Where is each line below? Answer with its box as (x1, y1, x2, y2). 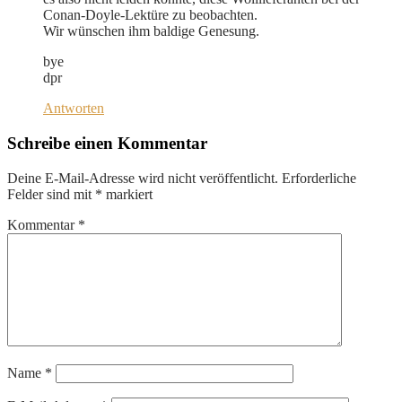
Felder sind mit (7, 186, 95, 202)
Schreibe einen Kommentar (7, 133, 207, 153)
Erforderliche (282, 170, 356, 186)
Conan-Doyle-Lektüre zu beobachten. (43, 7, 258, 23)
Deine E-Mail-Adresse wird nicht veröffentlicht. (7, 170, 278, 186)
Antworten (43, 100, 104, 117)
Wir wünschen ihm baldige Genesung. (43, 23, 259, 39)
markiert (102, 186, 153, 202)
